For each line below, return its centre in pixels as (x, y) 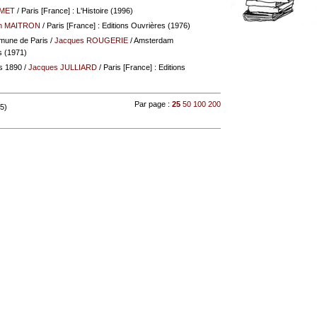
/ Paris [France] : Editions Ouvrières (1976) (115, 25)
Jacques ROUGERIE (91, 40)
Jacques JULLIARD (62, 67)
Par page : (154, 104)
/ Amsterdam (150, 40)
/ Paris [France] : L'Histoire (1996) (74, 10)
